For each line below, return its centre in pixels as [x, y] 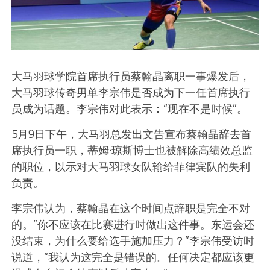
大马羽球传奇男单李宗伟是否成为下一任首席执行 [130, 93]
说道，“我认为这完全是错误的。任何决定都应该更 [133, 257]
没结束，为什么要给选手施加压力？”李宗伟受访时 [133, 241]
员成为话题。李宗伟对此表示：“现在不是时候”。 [129, 109]
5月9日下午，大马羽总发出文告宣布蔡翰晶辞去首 [131, 134]
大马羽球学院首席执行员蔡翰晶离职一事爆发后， [130, 76]
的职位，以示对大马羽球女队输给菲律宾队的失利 [130, 167]
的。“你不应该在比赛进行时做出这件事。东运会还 [133, 224]
